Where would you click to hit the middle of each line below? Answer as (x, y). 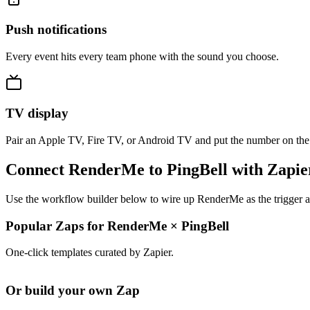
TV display (37, 113)
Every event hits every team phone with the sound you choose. (142, 56)
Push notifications (56, 29)
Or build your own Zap (73, 291)
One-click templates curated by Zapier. (90, 253)
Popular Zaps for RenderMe (88, 226)
